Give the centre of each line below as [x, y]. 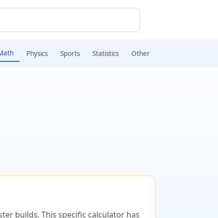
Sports [70, 54]
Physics [37, 54]
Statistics [106, 54]
